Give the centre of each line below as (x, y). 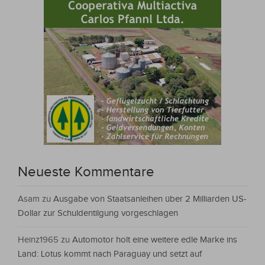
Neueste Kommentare (86, 172)
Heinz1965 (38, 240)
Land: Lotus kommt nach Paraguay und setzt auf (110, 254)
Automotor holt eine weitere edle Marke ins (155, 240)
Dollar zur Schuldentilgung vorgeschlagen (98, 214)
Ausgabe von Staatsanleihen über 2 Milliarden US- (150, 199)
